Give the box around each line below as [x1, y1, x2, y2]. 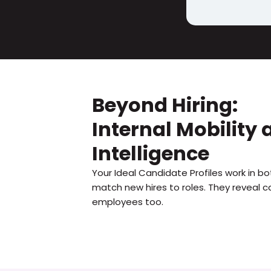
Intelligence [92, 140, 209, 167]
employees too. [92, 195, 163, 208]
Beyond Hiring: [92, 91, 238, 119]
